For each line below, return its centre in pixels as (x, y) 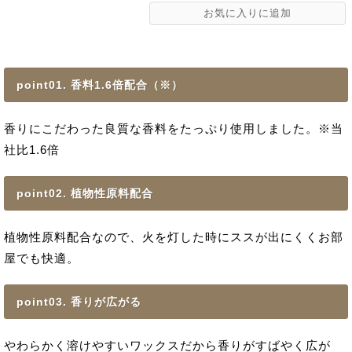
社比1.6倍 (32, 150)
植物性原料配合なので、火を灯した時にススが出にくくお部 (174, 237)
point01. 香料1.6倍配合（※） (100, 85)
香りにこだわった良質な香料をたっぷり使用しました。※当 (174, 128)
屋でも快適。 (42, 258)
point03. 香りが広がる (79, 302)
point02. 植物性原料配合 (85, 193)
